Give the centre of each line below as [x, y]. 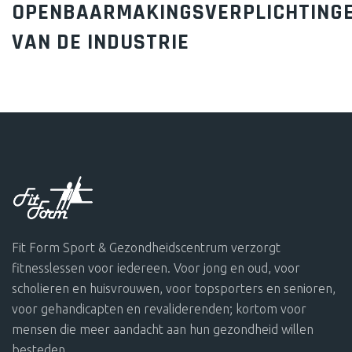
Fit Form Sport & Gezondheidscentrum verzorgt [146, 247]
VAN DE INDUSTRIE [101, 42]
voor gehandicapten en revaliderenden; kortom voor [159, 309]
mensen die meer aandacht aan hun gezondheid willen [163, 329]
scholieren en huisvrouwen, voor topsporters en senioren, [174, 288]
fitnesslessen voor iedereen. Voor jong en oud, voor [156, 268]
